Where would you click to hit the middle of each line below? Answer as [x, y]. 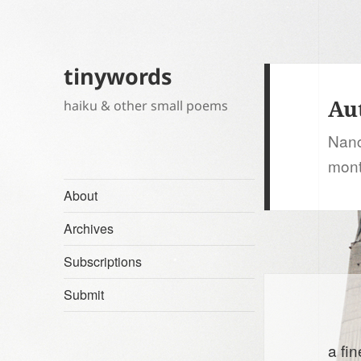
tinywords [118, 77]
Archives [89, 229]
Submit [84, 295]
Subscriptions [103, 262]
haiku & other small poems [146, 106]
